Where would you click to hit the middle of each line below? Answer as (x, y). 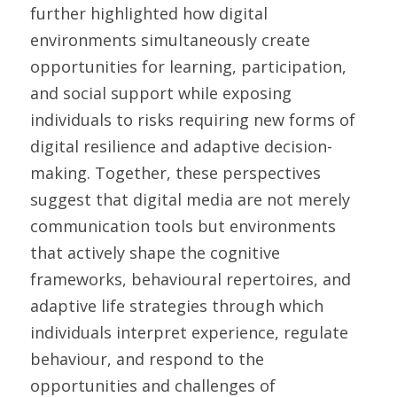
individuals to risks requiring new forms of (193, 120)
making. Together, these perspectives (175, 173)
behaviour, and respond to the (147, 359)
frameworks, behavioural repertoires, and (191, 279)
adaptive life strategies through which (177, 306)
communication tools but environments (183, 226)
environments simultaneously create (170, 40)
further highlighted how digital (149, 13)
